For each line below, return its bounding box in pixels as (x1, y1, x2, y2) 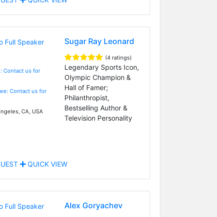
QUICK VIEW (25, 159, 67, 168)
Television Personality (64, 113, 132, 122)
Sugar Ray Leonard (64, 36, 134, 46)
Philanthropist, (64, 93, 109, 102)
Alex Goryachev (64, 200, 123, 210)
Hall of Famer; (64, 83, 108, 92)
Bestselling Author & (64, 103, 127, 112)
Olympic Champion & (64, 73, 131, 81)
